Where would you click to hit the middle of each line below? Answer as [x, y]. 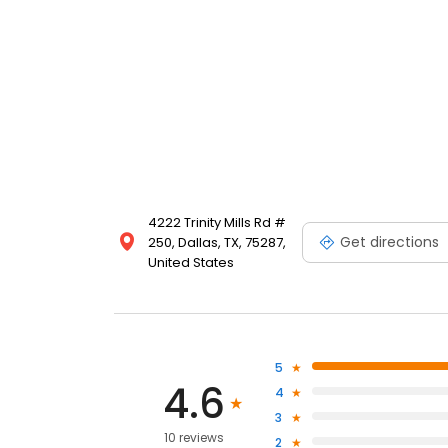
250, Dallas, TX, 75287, [217, 243]
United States [191, 263]
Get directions [389, 241]
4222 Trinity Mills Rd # [217, 223]
